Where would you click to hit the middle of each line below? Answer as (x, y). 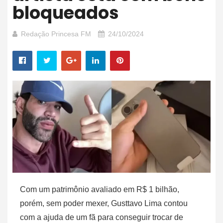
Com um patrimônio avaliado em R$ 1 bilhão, (100, 190)
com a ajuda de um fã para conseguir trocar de (102, 218)
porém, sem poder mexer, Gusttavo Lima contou (104, 204)
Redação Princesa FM (56, 34)
